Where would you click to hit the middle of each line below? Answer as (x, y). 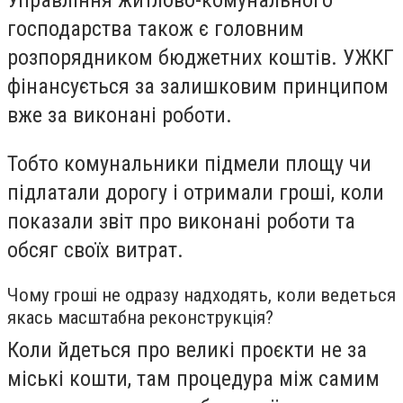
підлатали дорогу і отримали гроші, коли (196, 193)
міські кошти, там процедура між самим (193, 378)
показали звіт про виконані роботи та (181, 222)
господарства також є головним (156, 29)
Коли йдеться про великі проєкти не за (187, 349)
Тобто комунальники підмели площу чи (189, 164)
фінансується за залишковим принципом (198, 87)
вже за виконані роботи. (120, 116)
